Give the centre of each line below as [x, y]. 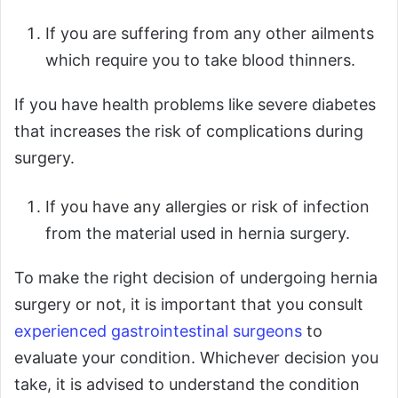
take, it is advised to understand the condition [187, 384]
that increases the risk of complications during [189, 131]
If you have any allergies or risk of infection [207, 206]
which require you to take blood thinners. [207, 60]
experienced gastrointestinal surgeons [158, 330]
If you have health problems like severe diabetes [195, 104]
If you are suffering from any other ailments [210, 33]
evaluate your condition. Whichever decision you [196, 357]
